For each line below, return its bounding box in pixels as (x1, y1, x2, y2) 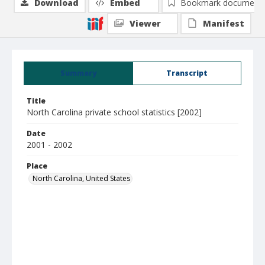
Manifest (203, 18, 244, 29)
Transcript (166, 68, 208, 78)
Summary (60, 68, 96, 78)
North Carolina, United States (33, 173, 130, 183)
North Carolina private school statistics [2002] (27, 106, 202, 118)
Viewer (130, 18, 161, 29)
